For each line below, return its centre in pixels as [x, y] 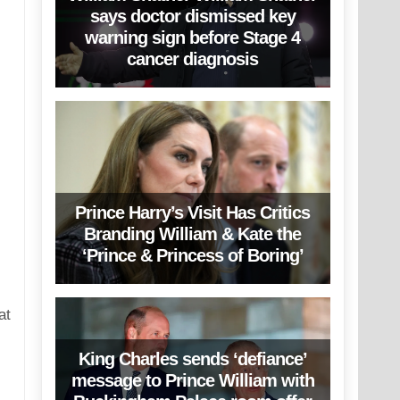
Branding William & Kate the [193, 233]
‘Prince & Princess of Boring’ [192, 255]
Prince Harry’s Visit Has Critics [193, 212]
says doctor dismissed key [192, 16]
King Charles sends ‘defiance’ [192, 359]
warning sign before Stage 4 [193, 37]
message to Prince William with [192, 381]
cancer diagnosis [193, 58]
